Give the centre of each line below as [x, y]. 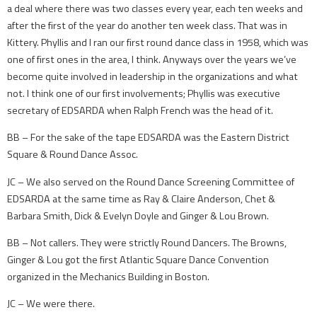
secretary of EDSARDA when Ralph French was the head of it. [140, 110]
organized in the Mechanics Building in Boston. [108, 276]
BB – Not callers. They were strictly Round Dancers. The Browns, [147, 242]
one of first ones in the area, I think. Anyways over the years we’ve [152, 59]
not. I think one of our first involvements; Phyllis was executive [144, 93]
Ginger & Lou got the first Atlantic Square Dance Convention [138, 259]
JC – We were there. [51, 304]
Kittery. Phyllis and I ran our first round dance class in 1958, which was [158, 42]
